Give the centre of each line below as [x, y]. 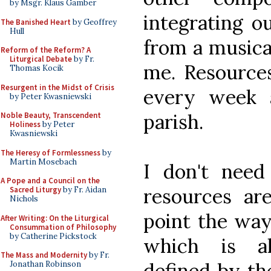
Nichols [24, 199]
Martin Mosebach [43, 162]
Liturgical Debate [41, 59]
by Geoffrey [94, 22]
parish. [173, 122]
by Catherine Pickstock [53, 236]
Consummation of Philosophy [63, 227]
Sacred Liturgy [35, 190]
